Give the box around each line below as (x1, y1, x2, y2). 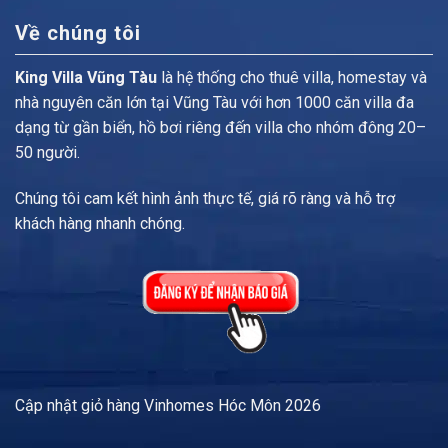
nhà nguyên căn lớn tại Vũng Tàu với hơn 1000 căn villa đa (15, 93, 414, 113)
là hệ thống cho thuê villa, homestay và (157, 68, 427, 88)
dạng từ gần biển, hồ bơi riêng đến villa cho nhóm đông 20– (15, 118, 426, 138)
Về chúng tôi (15, 21, 141, 46)
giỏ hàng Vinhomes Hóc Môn (81, 395, 281, 415)
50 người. (15, 143, 80, 163)
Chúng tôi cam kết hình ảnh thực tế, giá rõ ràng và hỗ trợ (15, 189, 395, 209)
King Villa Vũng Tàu (15, 68, 157, 88)
